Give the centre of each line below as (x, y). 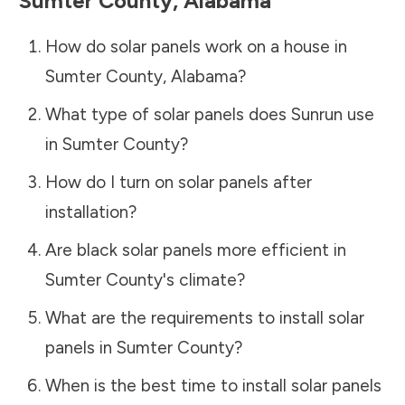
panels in (80, 347)
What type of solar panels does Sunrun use (209, 114)
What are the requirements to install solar (204, 317)
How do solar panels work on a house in (196, 46)
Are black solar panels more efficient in (195, 250)
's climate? (203, 279)
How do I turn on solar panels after (178, 182)
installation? (90, 212)
